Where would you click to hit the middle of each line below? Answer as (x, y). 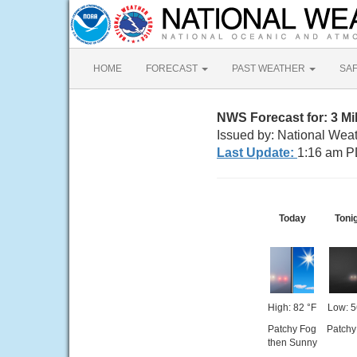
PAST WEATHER (270, 69)
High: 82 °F (292, 308)
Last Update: (257, 153)
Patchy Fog (292, 329)
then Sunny (292, 343)
